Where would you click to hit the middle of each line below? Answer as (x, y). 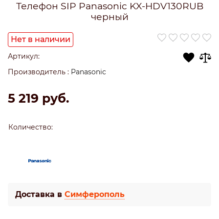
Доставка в (40, 194)
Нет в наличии (41, 39)
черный (109, 16)
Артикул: (24, 56)
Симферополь (95, 194)
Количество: (30, 127)
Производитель (37, 72)
